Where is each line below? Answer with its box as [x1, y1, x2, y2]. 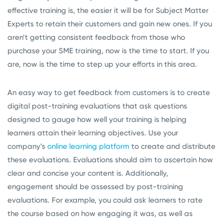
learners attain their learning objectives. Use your [7, 128, 178, 138]
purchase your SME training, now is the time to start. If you [7, 46, 209, 56]
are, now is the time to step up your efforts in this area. [7, 60, 199, 69]
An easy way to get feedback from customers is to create [7, 88, 210, 98]
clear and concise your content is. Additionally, [7, 169, 168, 178]
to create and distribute [129, 142, 216, 151]
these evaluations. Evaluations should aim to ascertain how [7, 155, 213, 165]
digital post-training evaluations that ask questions [7, 102, 187, 111]
